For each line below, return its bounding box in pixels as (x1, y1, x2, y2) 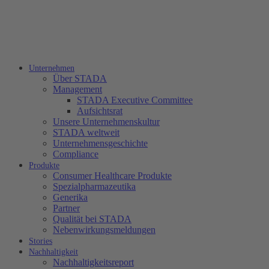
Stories (29, 237, 52, 246)
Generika (53, 192, 88, 202)
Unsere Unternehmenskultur (53, 116, 160, 127)
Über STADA (53, 73, 107, 83)
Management (53, 84, 102, 94)
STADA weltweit (53, 127, 119, 138)
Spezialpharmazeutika (53, 181, 136, 192)
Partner (53, 203, 80, 213)
